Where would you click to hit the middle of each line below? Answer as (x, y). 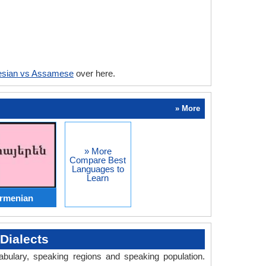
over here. (94, 73)
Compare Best (98, 160)
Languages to (98, 169)
